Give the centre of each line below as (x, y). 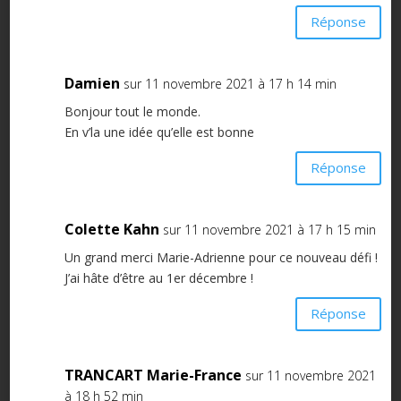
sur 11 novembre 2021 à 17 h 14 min (230, 83)
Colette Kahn (111, 229)
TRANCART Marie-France (153, 375)
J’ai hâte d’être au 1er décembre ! (158, 277)
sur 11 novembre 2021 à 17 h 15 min (269, 229)
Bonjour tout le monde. (132, 111)
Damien (92, 83)
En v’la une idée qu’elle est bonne (159, 132)
